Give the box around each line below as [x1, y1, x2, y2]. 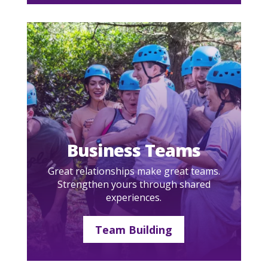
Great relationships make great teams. [47, 165, 220, 178]
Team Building [95, 222, 173, 237]
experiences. [106, 191, 162, 205]
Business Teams [67, 138, 201, 162]
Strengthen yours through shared [57, 178, 211, 191]
